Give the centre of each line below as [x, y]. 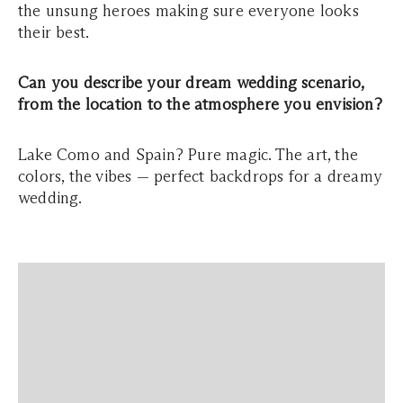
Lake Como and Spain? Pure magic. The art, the [188, 155]
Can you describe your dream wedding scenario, [191, 83]
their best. [54, 32]
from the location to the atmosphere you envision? [200, 104]
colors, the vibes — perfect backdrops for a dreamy [200, 176]
